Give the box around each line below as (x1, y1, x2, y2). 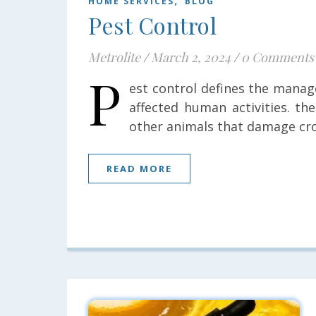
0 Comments (241, 49, 314, 66)
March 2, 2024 (151, 49, 231, 66)
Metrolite (88, 49, 140, 66)
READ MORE (107, 162, 172, 175)
